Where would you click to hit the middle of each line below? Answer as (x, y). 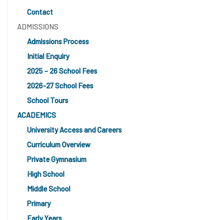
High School (46, 174)
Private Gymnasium (57, 159)
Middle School (49, 188)
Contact (40, 12)
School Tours (48, 100)
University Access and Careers (74, 129)
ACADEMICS (37, 115)
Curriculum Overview (59, 144)
